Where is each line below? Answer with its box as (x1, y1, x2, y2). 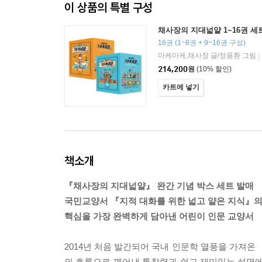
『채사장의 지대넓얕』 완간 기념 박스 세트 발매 (64, 181, 254, 191)
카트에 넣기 (163, 83, 199, 91)
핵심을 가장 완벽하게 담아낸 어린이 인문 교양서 (64, 211, 254, 221)
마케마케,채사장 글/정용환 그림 (158, 51, 256, 60)
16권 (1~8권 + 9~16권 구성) (158, 39, 246, 47)
